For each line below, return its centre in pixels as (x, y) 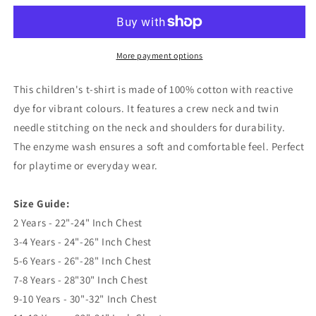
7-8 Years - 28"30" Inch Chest (81, 280)
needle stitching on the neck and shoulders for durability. (150, 127)
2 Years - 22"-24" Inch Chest (78, 223)
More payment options (159, 55)
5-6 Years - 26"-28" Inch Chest (83, 261)
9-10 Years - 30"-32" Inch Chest (85, 299)
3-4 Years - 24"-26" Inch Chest (83, 242)
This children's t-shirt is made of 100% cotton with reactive (154, 89)
